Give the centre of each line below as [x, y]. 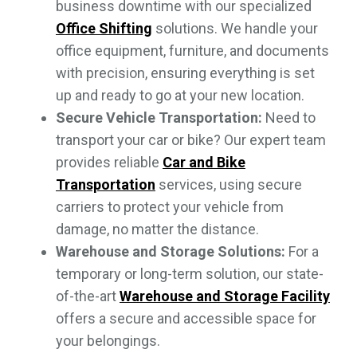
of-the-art [88, 296]
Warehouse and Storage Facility [225, 296]
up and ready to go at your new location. [180, 95]
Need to [289, 117]
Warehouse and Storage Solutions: [171, 251]
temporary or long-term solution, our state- [190, 273]
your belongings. [108, 340]
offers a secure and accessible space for [186, 318]
